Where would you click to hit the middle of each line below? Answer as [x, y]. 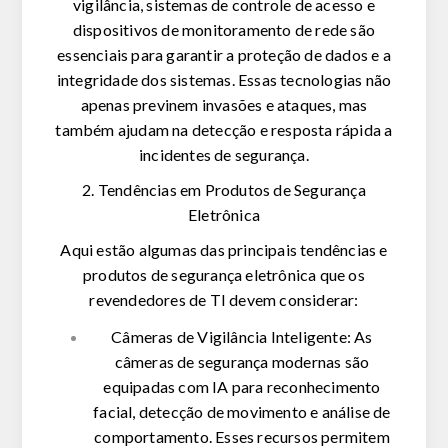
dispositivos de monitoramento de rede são [224, 30]
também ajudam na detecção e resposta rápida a [224, 130]
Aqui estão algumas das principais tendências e [224, 250]
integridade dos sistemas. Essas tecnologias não [224, 80]
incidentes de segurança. [224, 155]
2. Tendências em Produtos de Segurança [224, 190]
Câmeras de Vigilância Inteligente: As [242, 337]
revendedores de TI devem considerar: [224, 300]
